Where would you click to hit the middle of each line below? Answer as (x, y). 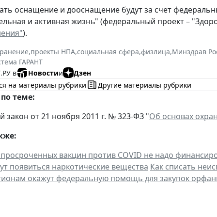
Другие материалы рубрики (145, 85)
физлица (155, 52)
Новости (43, 73)
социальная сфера (108, 52)
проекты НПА (53, 52)
